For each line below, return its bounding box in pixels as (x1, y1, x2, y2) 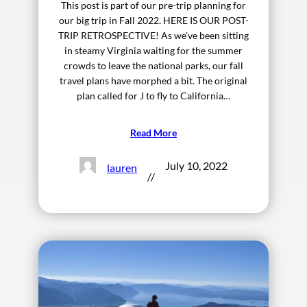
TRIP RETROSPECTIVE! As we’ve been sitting (58, 29, 249, 42)
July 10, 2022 (165, 159, 228, 173)
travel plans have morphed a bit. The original (60, 75, 247, 87)
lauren (107, 160, 138, 174)
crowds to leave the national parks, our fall (64, 60, 243, 72)
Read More (130, 127, 177, 139)
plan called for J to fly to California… (77, 90, 230, 102)
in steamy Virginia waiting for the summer (64, 45, 243, 57)
